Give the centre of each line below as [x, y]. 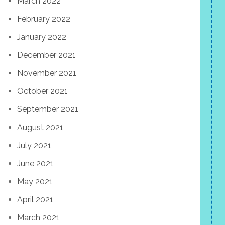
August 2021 [40, 127]
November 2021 [47, 73]
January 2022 [42, 37]
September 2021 [48, 109]
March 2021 [38, 218]
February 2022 [44, 19]
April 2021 [35, 200]
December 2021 [46, 55]
